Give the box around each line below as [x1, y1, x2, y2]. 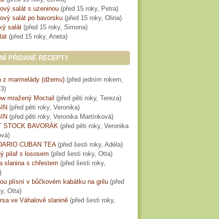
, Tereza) [96, 94, 121, 102]
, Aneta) [45, 33, 67, 40]
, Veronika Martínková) [49, 113, 113, 120]
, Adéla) [101, 141, 123, 148]
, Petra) [97, 5, 118, 12]
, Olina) [101, 14, 122, 22]
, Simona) [60, 23, 88, 31]
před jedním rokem [68, 76, 121, 83]
